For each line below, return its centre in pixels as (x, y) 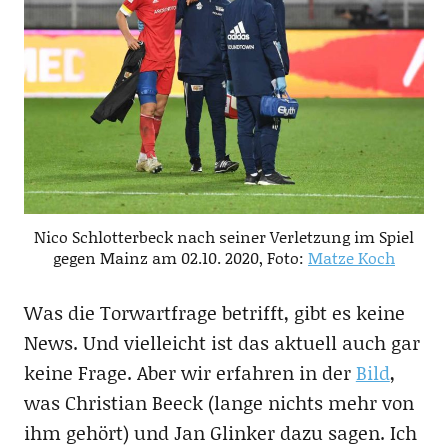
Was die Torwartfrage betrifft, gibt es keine (214, 313)
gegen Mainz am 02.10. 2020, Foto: (180, 258)
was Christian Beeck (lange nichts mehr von (218, 403)
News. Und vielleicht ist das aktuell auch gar (221, 343)
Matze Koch (351, 258)
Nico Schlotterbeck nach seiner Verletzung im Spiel (224, 237)
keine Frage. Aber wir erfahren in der (189, 373)
